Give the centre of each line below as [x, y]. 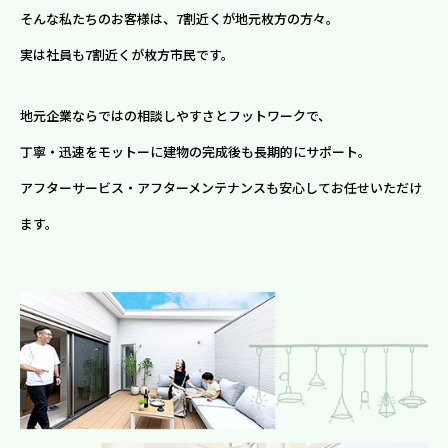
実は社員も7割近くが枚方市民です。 [127, 55]
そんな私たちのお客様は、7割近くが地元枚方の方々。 [180, 19]
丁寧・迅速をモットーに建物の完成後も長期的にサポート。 [196, 152]
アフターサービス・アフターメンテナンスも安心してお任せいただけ [221, 188]
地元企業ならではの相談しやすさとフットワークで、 [176, 116]
